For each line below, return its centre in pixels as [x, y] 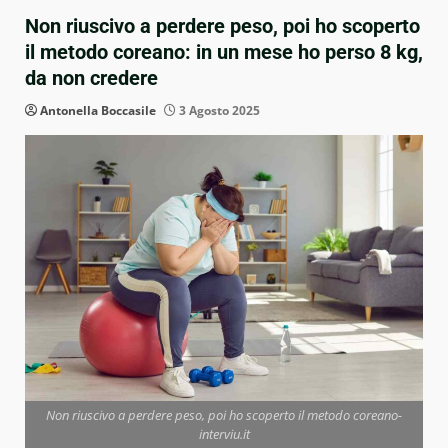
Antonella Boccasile [98, 111]
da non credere [91, 78]
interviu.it [224, 433]
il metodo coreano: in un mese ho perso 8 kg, [224, 52]
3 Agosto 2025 [218, 111]
